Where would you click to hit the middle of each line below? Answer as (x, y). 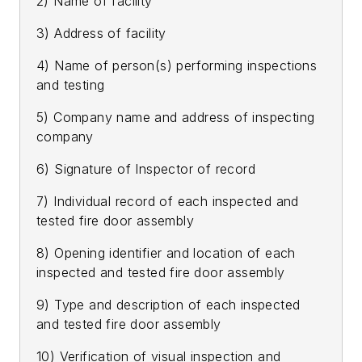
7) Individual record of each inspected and (168, 202)
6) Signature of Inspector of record (146, 169)
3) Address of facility (101, 34)
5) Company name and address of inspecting (176, 118)
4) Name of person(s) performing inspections (177, 66)
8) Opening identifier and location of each (166, 253)
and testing (71, 85)
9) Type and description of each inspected (168, 305)
